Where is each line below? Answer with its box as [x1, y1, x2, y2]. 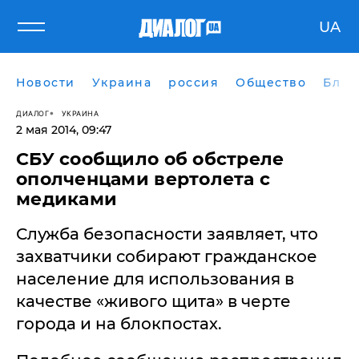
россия [168, 75, 219, 90]
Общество [236, 75, 306, 90]
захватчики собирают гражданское [16, 247, 317, 266]
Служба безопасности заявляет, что [16, 224, 318, 244]
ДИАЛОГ [16, 108, 49, 118]
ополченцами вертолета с [16, 168, 271, 190]
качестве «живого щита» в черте [16, 292, 291, 311]
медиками [16, 188, 118, 210]
